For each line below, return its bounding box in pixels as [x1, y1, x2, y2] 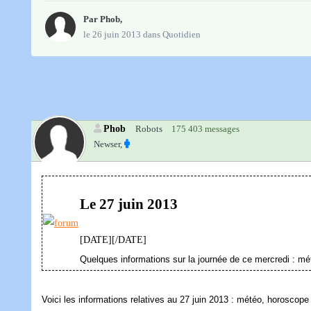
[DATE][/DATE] [80, 235, 146, 246]
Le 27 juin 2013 [80, 195, 178, 212]
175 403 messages [171, 124, 239, 135]
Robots [135, 124, 162, 135]
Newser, [94, 139, 122, 150]
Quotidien [162, 29, 201, 40]
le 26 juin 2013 [83, 29, 141, 40]
